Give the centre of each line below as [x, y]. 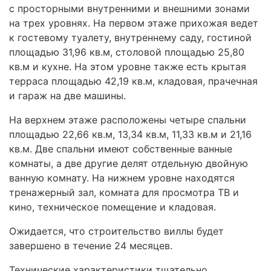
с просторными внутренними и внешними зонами [129, 9]
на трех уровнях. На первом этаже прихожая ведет [134, 23]
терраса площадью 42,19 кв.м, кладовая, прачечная [133, 81]
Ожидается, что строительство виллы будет [116, 231]
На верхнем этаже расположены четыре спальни [128, 120]
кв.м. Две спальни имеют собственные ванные [121, 149]
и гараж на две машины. [67, 96]
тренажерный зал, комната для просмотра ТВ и [124, 193]
